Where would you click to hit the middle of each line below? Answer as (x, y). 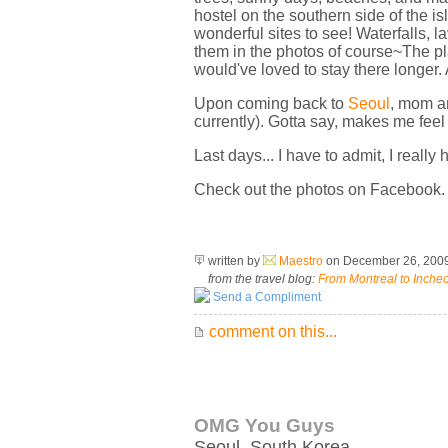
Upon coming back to (271, 103)
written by (234, 261)
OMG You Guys (264, 425)
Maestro (301, 261)
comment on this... (271, 331)
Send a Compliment (265, 297)
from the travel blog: (263, 279)
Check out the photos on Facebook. (319, 189)
